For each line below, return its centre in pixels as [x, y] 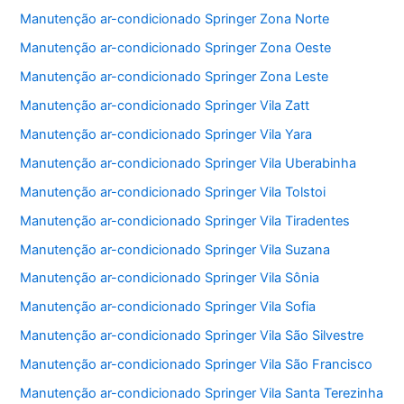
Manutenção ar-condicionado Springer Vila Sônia [170, 278]
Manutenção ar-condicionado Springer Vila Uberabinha [188, 163]
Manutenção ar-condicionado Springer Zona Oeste [176, 47]
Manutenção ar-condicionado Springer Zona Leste [174, 76]
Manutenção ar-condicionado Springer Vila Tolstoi [173, 192]
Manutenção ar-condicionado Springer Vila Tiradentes [185, 220]
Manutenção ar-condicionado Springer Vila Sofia [168, 307]
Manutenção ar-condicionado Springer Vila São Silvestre [192, 336]
